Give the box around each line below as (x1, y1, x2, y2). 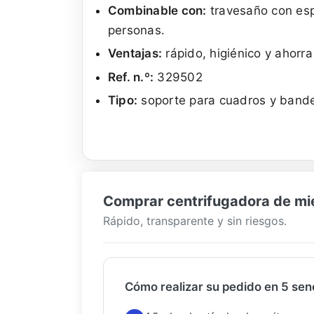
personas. (107, 22, 165, 37)
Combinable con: (107, 3, 207, 18)
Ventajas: (107, 46, 163, 61)
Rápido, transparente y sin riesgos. (103, 213, 287, 228)
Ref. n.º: (107, 69, 154, 84)
